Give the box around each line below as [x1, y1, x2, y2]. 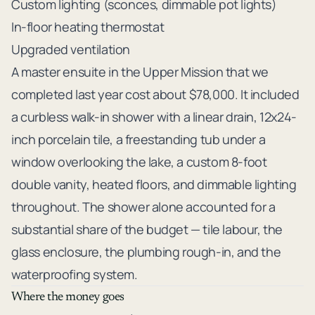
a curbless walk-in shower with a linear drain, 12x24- [11, 108, 297, 125]
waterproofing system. [11, 265, 138, 283]
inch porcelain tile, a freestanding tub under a [11, 130, 266, 148]
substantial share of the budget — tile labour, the [11, 220, 283, 238]
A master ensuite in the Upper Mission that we [11, 63, 269, 80]
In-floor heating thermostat [11, 18, 165, 35]
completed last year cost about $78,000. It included [11, 85, 300, 103]
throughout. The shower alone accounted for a [11, 198, 276, 215]
